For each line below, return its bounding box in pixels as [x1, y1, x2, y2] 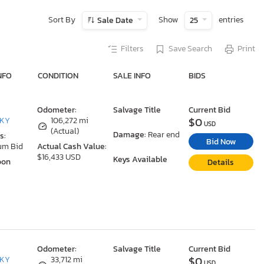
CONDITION [37, 70, 78, 82]
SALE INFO [113, 70, 151, 82]
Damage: [113, 128, 146, 141]
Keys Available [113, 153, 167, 166]
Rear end [147, 128, 180, 141]
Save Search [169, 42, 212, 55]
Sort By [48, 14, 76, 26]
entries [219, 14, 243, 26]
